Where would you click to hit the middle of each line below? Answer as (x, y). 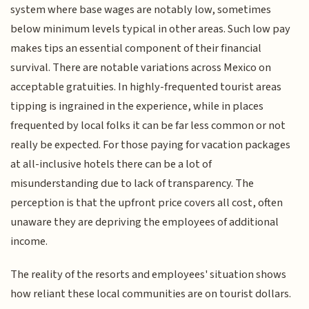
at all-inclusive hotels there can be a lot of (111, 164)
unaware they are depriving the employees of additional (145, 222)
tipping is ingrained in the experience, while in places (137, 106)
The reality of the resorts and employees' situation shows (149, 275)
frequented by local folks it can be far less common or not (148, 125)
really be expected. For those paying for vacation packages (151, 144)
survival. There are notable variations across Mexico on (141, 67)
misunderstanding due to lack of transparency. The (132, 183)
